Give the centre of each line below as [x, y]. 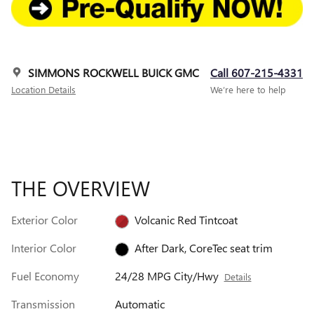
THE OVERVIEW [81, 188]
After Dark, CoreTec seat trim [203, 248]
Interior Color [44, 248]
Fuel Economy [45, 276]
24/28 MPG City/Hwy [166, 276]
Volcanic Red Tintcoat [186, 220]
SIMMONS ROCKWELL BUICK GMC [114, 73]
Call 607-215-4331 [257, 73]
